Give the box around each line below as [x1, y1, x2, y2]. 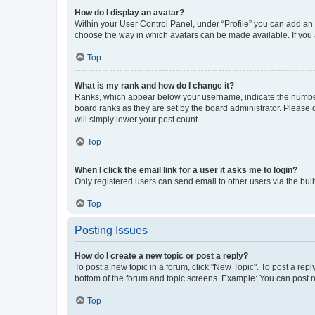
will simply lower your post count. [75, 114, 200, 124]
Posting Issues [75, 224, 148, 236]
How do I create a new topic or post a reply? [75, 250, 248, 261]
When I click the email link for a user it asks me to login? [75, 165, 297, 175]
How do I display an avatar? [75, 7, 184, 18]
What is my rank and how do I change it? [75, 80, 234, 91]
